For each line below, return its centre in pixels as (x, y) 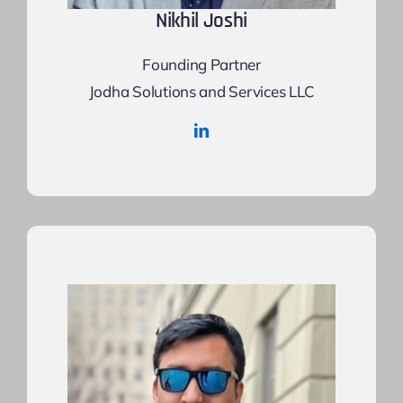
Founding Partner (201, 64)
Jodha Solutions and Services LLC (201, 91)
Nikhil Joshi (201, 21)
